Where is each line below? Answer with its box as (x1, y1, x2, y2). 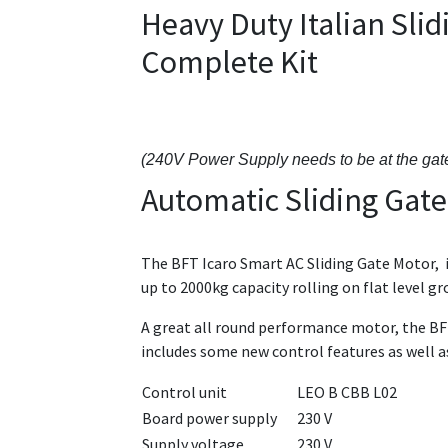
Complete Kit (141, 42, 318, 83)
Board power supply (142, 408, 277, 429)
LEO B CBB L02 (297, 382, 397, 403)
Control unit (142, 382, 227, 403)
